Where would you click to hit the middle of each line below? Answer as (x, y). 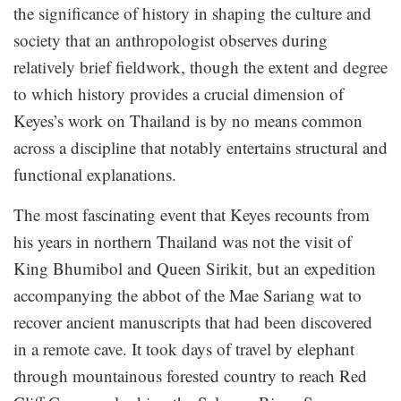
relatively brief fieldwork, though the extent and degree (200, 67)
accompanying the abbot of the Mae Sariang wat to (188, 295)
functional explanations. (95, 175)
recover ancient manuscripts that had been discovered (193, 322)
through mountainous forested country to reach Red (190, 376)
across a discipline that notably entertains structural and (200, 148)
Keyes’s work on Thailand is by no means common (188, 121)
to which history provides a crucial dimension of (179, 94)
